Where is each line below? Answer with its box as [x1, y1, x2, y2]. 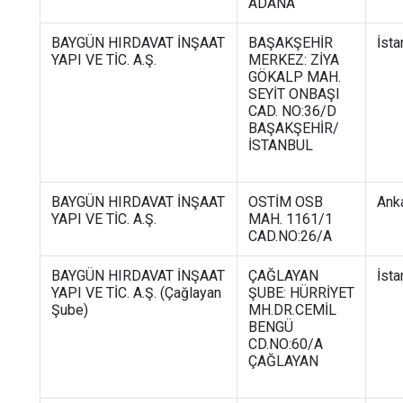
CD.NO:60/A [248, 335, 323, 353]
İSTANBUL [248, 136, 313, 154]
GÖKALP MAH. [248, 67, 341, 85]
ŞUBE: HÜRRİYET [248, 283, 354, 301]
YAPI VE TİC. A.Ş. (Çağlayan [51, 283, 221, 301]
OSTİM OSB [248, 193, 323, 210]
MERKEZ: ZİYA [248, 50, 339, 68]
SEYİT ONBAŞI [248, 85, 340, 103]
